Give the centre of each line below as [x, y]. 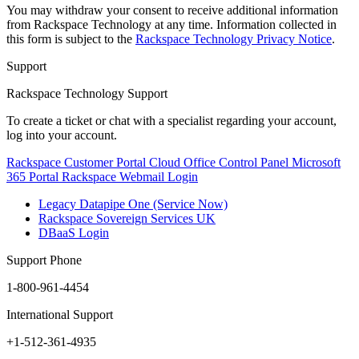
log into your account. [62, 135]
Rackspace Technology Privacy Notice [234, 39]
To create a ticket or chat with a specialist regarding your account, [171, 121]
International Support [60, 315]
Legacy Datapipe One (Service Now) [133, 204]
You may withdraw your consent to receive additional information [172, 10]
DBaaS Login [74, 233]
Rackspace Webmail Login [130, 177]
